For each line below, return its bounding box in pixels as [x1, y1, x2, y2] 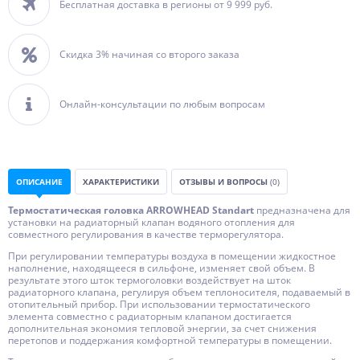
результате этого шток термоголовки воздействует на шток [8, 273, 291, 287]
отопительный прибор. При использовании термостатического [8, 297, 310, 311]
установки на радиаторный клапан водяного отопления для [8, 215, 295, 229]
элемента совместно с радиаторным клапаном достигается [8, 309, 292, 323]
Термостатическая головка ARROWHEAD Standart [8, 203, 254, 217]
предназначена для [254, 203, 350, 217]
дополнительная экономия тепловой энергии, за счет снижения [8, 321, 317, 335]
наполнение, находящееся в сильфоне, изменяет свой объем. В [8, 261, 315, 275]
